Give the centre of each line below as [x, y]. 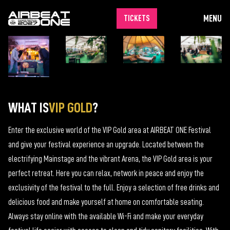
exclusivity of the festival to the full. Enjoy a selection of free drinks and [114, 188]
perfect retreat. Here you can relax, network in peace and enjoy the [106, 174]
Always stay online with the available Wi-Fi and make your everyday [106, 217]
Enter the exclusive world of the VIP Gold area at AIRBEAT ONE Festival [110, 130]
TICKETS [137, 18]
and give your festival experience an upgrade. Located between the [106, 145]
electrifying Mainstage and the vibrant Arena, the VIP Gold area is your [110, 159]
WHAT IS [28, 108]
